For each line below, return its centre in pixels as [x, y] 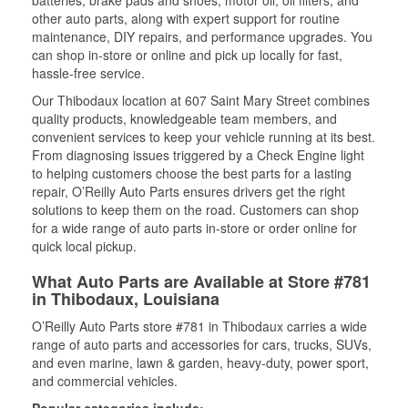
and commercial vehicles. [105, 381]
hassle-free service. [88, 73]
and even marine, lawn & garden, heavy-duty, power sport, [200, 362]
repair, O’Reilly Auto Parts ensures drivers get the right [189, 191]
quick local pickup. [84, 246]
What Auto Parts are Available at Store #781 [201, 281]
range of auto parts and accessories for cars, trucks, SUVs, [202, 344]
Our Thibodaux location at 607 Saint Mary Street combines [201, 100]
